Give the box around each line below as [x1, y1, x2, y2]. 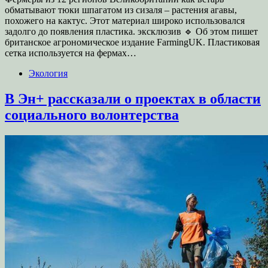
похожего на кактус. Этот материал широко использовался [5, 15, 245, 26]
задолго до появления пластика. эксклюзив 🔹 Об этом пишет [5, 26, 258, 36]
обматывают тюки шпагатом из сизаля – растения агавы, [5, 4, 237, 15]
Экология [29, 68, 68, 78]
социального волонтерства [5, 106, 179, 123]
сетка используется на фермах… [5, 47, 136, 58]
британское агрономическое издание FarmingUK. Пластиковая [5, 36, 260, 47]
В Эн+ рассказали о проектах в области [5, 90, 261, 106]
